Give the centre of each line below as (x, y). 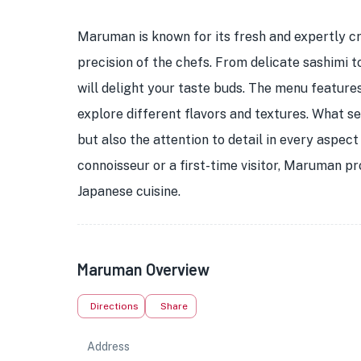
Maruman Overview (143, 269)
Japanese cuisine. (129, 191)
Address (108, 346)
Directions (114, 306)
